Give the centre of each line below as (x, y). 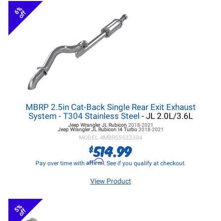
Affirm (95, 162)
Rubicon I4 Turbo (117, 129)
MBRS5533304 (123, 138)
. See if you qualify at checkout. (145, 163)
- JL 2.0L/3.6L (166, 116)
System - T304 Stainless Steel (84, 116)
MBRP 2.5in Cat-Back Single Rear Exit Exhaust (110, 107)
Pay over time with (61, 163)
